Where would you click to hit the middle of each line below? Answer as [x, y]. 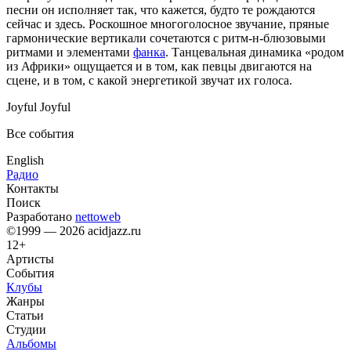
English [25, 160]
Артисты [30, 259]
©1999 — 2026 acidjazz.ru [74, 230]
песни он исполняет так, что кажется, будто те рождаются [161, 9]
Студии [26, 329]
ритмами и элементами [70, 52]
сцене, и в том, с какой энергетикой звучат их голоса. [149, 80]
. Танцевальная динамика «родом [255, 52]
